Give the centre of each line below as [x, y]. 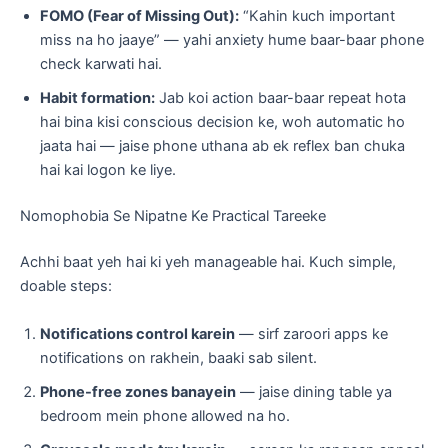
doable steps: [66, 286]
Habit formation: [97, 98]
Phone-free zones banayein [138, 391]
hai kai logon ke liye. [108, 170]
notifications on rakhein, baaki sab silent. [178, 357]
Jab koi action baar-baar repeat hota [280, 98]
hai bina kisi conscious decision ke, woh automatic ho [222, 122]
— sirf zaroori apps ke [311, 333]
